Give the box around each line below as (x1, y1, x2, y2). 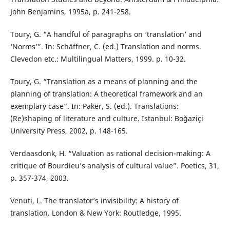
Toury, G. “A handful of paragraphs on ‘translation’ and (10, 29, 202, 39)
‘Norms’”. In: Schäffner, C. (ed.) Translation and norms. (10, 41, 201, 51)
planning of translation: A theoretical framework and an (10, 88, 203, 99)
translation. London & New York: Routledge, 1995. (10, 207, 181, 218)
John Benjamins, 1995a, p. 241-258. (10, 6, 131, 16)
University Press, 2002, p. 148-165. (10, 125, 128, 136)
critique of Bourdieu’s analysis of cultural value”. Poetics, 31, (10, 160, 219, 170)
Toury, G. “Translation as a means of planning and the (10, 76, 198, 86)
